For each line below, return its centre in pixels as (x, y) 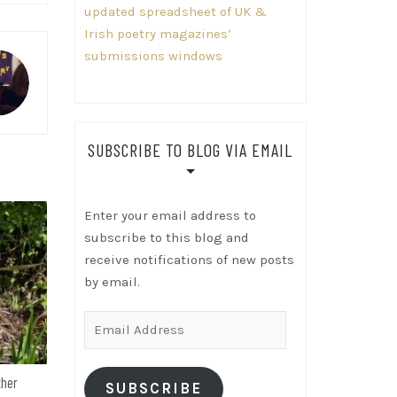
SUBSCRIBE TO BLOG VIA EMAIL (191, 149)
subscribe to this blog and (166, 237)
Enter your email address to (170, 215)
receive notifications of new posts (189, 259)
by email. (112, 281)
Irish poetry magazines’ (157, 33)
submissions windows (153, 55)
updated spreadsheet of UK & (175, 11)
